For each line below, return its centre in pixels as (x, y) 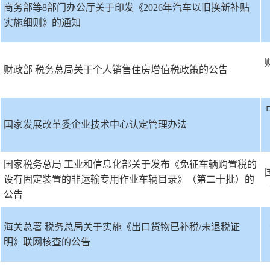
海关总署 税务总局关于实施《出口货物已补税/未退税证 (122, 227)
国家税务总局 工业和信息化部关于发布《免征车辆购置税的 (130, 164)
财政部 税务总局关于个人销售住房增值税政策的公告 (116, 70)
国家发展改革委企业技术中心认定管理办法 (95, 124)
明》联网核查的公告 (47, 242)
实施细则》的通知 (42, 23)
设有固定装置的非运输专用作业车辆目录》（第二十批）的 (129, 179)
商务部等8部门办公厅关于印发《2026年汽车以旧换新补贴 (127, 8)
